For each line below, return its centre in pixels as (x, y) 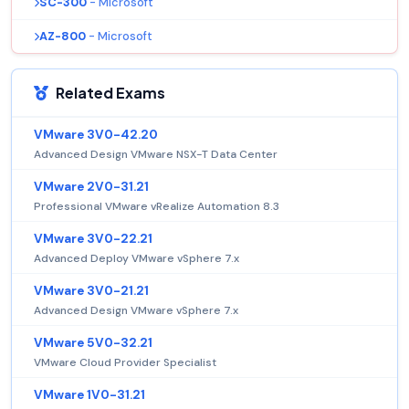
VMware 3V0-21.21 (91, 291)
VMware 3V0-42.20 (96, 135)
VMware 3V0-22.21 (93, 239)
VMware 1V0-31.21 (89, 395)
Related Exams (110, 93)
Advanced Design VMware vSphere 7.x (136, 311)
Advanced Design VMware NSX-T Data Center (156, 155)
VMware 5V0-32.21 (93, 343)
